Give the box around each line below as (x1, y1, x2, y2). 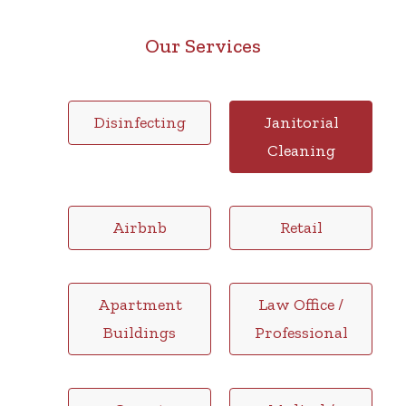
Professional (254, 322, 348, 343)
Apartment (97, 294, 182, 314)
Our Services (145, 33, 261, 58)
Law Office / (258, 294, 343, 314)
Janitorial (263, 111, 339, 132)
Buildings (103, 322, 176, 343)
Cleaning (266, 140, 335, 160)
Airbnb (112, 217, 167, 237)
